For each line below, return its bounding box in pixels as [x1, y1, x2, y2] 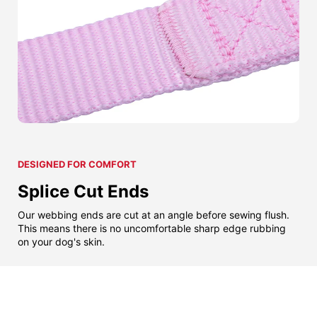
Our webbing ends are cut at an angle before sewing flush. [18, 209, 289, 221]
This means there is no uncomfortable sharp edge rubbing [18, 222, 286, 235]
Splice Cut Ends [18, 181, 149, 202]
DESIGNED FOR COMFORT [18, 158, 137, 171]
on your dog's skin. [18, 236, 105, 248]
